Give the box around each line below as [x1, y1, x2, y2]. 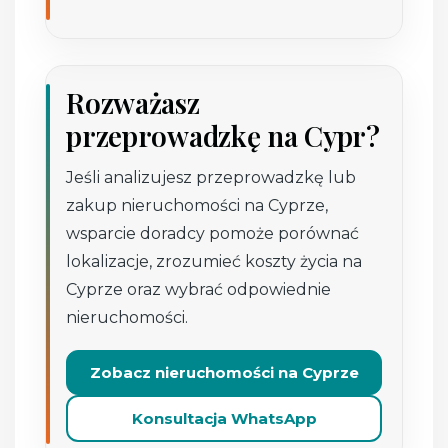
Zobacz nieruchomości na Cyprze [89, 362, 359, 382]
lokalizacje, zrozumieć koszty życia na [66, 251, 363, 271]
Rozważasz [66, 83, 200, 121]
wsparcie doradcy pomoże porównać [66, 223, 360, 243]
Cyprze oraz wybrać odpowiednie [66, 279, 332, 299]
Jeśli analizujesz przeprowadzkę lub [66, 167, 357, 187]
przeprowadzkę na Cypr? [66, 116, 380, 154]
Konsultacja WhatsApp [131, 408, 317, 428]
